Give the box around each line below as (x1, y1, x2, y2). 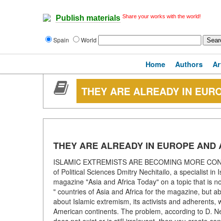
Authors (175, 59, 203, 69)
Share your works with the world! (122, 13, 201, 19)
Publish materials (56, 14, 120, 23)
